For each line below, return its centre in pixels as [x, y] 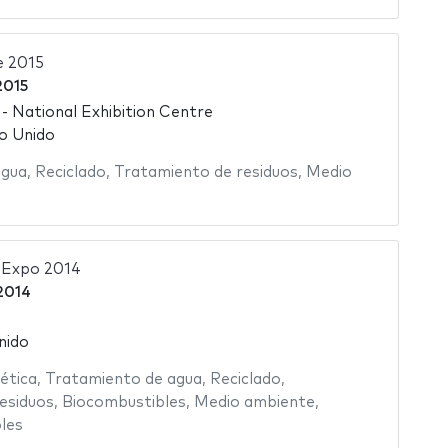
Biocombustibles [123, 402]
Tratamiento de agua [123, 379]
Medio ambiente [254, 402]
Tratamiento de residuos [205, 173]
